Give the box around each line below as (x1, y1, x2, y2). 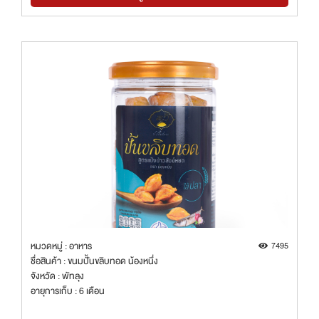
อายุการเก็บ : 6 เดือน (31, 283, 105, 298)
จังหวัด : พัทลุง (31, 268, 84, 283)
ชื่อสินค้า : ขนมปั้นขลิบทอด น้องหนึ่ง (31, 253, 158, 268)
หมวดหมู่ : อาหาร (31, 238, 92, 253)
